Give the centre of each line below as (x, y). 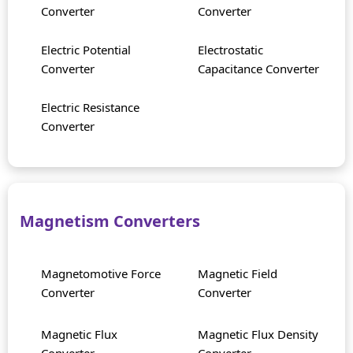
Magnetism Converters (110, 221)
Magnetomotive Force (101, 274)
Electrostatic (230, 50)
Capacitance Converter (258, 69)
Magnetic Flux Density (258, 334)
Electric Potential (86, 50)
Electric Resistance (90, 108)
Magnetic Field (238, 274)
